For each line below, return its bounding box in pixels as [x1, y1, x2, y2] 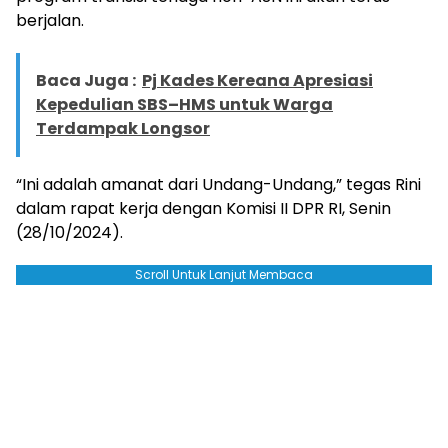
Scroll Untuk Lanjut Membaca [135, 266, 313, 284]
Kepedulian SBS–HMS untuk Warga [36, 93, 333, 117]
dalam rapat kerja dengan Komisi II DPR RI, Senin [16, 197, 391, 221]
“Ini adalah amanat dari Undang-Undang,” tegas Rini [16, 173, 421, 197]
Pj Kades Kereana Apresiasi [142, 69, 373, 93]
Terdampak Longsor [36, 117, 210, 141]
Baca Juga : [36, 69, 136, 93]
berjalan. [16, 9, 84, 33]
